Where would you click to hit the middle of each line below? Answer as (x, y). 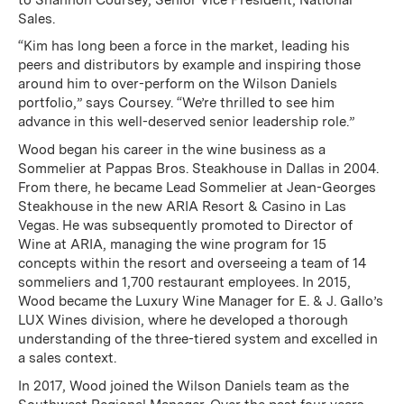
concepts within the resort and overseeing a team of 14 (192, 263)
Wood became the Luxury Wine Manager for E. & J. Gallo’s (200, 301)
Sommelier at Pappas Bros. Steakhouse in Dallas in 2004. (198, 169)
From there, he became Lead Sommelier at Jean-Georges (197, 188)
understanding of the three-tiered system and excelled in (197, 339)
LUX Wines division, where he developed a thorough (183, 320)
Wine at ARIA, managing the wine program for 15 (172, 244)
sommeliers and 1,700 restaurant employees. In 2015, (184, 282)
